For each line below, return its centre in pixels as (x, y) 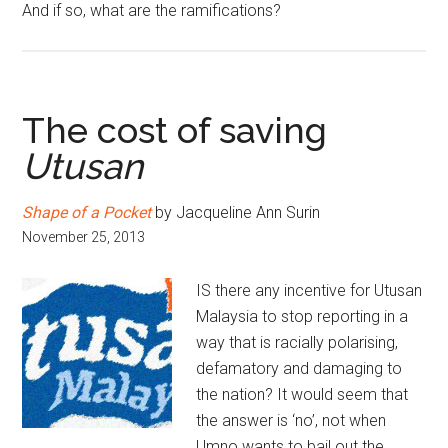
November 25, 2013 (84, 237)
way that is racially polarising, (297, 342)
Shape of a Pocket (87, 212)
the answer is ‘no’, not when (291, 420)
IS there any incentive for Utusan (309, 290)
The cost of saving (175, 130)
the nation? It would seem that (302, 394)
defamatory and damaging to (299, 368)
